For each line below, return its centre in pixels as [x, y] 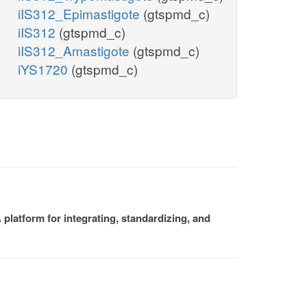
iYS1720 [45, 69]
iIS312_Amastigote [75, 51]
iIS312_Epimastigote [81, 14]
